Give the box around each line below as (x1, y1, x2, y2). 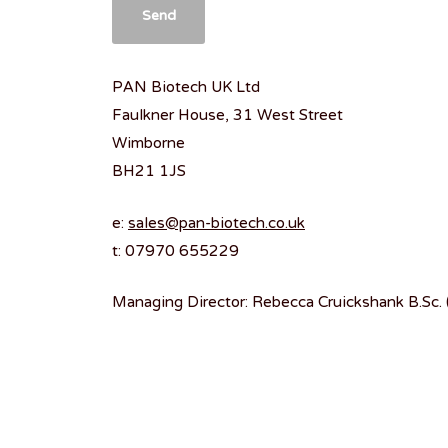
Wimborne (112, 124, 185, 165)
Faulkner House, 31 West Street (112, 96, 343, 137)
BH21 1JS (112, 152, 186, 193)
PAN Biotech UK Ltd (112, 68, 260, 109)
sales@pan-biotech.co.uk (128, 203, 305, 244)
